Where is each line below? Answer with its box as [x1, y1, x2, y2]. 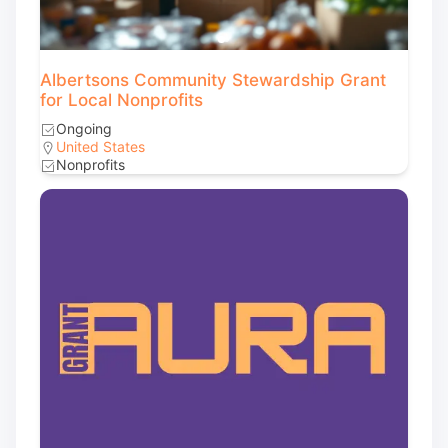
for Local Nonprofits [40, 90, 203, 110]
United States [56, 138, 145, 155]
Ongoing [56, 120, 112, 137]
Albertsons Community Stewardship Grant [40, 70, 386, 90]
